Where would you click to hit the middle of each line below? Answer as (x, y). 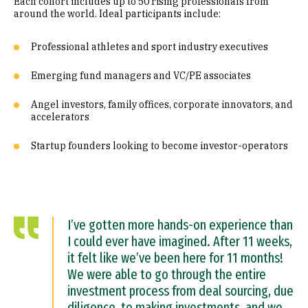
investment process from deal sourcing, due (180, 291)
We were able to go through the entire (167, 274)
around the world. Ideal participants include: (117, 14)
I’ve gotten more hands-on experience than (180, 225)
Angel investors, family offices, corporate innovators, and (162, 104)
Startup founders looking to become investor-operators (159, 146)
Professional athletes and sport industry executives (150, 47)
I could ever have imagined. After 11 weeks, (180, 241)
